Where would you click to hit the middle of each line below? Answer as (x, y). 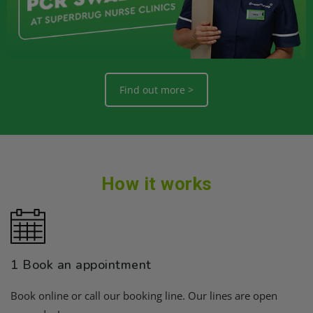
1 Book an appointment (81, 265)
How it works (156, 184)
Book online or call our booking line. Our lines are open (144, 296)
